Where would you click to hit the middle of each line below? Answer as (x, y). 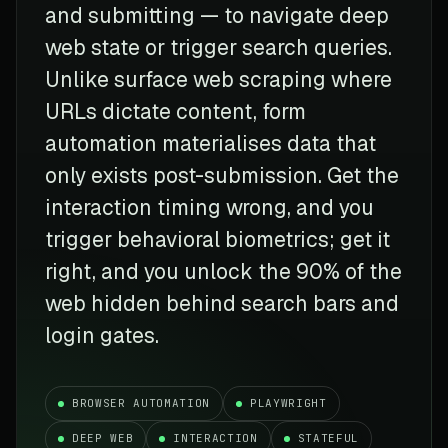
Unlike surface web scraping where (218, 79)
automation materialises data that (210, 143)
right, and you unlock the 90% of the (223, 271)
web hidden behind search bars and (222, 303)
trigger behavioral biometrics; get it (217, 239)
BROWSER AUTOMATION (141, 402)
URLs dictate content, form (175, 111)
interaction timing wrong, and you (209, 207)
